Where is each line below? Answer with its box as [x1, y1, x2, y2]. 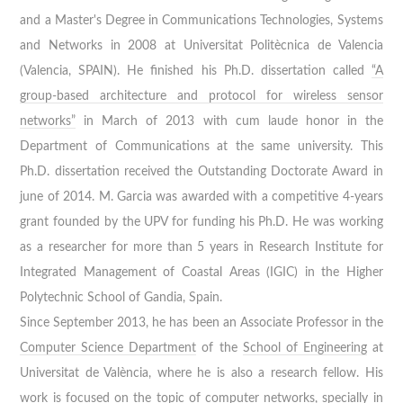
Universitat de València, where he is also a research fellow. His [20, 366, 383, 380]
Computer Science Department [20, 341, 197, 354]
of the [196, 341, 243, 354]
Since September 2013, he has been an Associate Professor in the [20, 316, 383, 329]
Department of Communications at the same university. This [20, 139, 383, 153]
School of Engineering [242, 341, 367, 354]
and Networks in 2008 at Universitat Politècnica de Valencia [20, 39, 383, 52]
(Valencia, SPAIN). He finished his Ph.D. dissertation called [20, 64, 372, 77]
